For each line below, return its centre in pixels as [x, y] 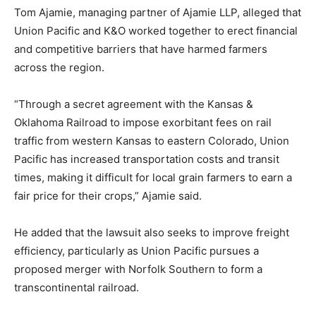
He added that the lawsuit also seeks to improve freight [152, 233]
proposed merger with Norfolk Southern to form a [138, 269]
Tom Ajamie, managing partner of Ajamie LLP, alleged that [158, 13]
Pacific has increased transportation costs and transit [147, 159]
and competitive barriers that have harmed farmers [141, 49]
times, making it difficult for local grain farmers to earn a [153, 178]
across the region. [59, 68]
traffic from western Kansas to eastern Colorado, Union [152, 141]
